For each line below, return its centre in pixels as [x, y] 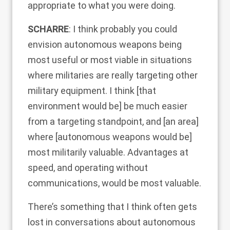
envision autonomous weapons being [105, 44]
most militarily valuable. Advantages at [108, 152]
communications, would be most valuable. [114, 183]
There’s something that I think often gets [112, 207]
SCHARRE [48, 29]
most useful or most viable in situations [110, 60]
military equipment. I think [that [92, 91]
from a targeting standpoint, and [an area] [113, 121]
